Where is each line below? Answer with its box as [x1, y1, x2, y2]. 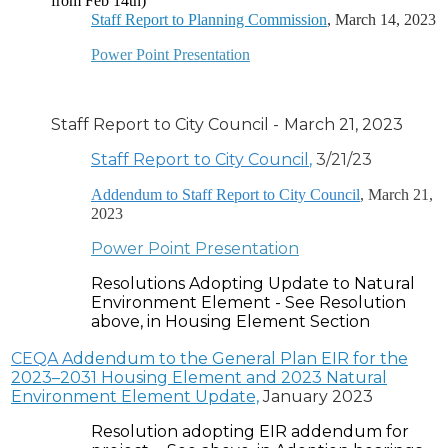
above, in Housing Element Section [91, 312, 370, 332]
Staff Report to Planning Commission [91, 11, 327, 29]
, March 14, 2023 [327, 11, 436, 29]
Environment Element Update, [11, 387, 259, 407]
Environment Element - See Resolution [91, 293, 406, 313]
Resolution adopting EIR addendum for [91, 422, 409, 442]
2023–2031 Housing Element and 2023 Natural [11, 368, 387, 388]
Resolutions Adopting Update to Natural [91, 274, 415, 294]
